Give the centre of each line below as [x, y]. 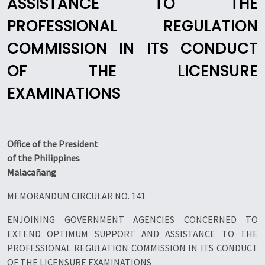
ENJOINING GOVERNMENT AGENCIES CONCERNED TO [132, 219]
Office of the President [53, 144]
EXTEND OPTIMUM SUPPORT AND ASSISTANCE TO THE [132, 234]
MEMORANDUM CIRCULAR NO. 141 [76, 196]
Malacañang [32, 172]
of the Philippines [43, 158]
